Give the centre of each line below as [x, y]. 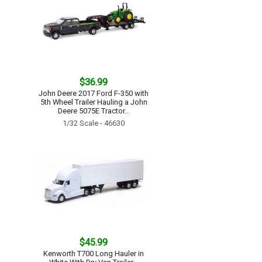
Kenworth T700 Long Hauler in [94, 254]
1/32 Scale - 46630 [94, 123]
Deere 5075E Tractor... [94, 111]
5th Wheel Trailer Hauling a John [94, 102]
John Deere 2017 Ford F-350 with [94, 93]
